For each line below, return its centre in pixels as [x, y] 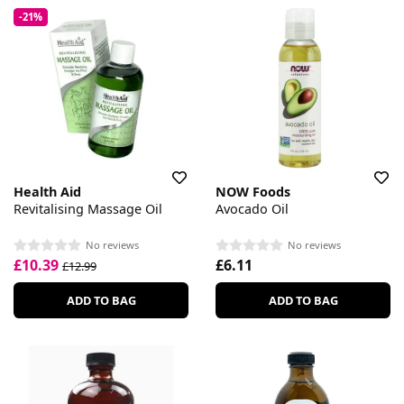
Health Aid [47, 192]
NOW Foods [253, 192]
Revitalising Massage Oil [88, 209]
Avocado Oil [252, 209]
